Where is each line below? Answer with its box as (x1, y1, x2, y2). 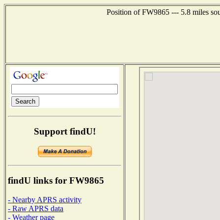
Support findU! (33, 126, 96, 137)
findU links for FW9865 (8, 175, 104, 186)
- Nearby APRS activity (8, 195, 82, 204)
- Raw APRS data (8, 204, 63, 213)
